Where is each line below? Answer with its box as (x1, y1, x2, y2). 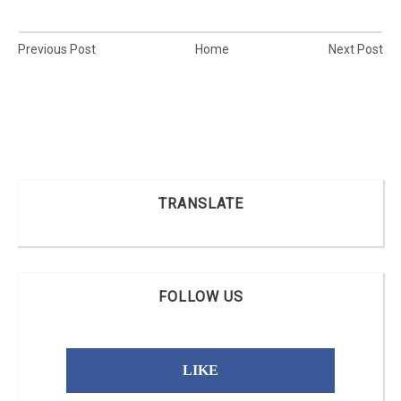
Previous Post (18, 42, 96, 57)
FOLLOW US (158, 287, 243, 305)
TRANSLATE (158, 194, 243, 212)
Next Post (328, 42, 383, 57)
